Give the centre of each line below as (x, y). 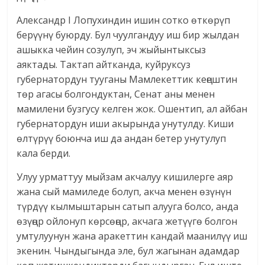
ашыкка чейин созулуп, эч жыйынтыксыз (112, 50)
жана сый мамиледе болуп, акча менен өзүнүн (124, 192)
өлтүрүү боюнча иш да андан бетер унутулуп (122, 139)
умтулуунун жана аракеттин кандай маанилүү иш (132, 236)
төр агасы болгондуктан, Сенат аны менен (116, 94)
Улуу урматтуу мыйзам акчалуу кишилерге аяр (125, 177)
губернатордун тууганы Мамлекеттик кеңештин (127, 80)
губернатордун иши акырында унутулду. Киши (125, 124)
